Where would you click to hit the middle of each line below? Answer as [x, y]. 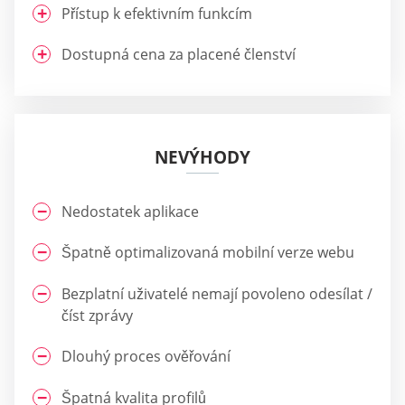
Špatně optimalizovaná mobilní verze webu [208, 253]
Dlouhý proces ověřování [146, 357]
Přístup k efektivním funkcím [157, 13]
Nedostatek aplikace [130, 211]
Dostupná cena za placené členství [179, 54]
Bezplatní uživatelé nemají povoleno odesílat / [217, 293]
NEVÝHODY [202, 157]
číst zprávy [97, 315]
